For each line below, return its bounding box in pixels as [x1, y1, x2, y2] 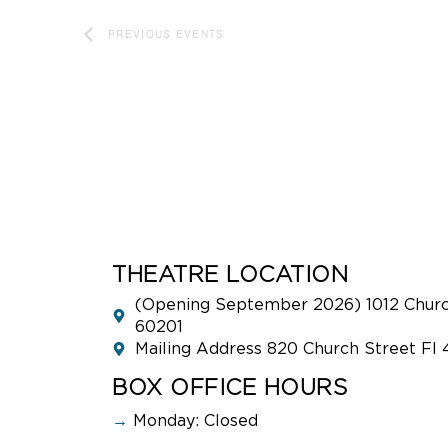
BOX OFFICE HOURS [112, 376, 347, 399]
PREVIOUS [108, 27, 176, 42]
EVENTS [175, 27, 225, 42]
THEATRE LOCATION [112, 263, 356, 286]
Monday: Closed [128, 412, 258, 429]
